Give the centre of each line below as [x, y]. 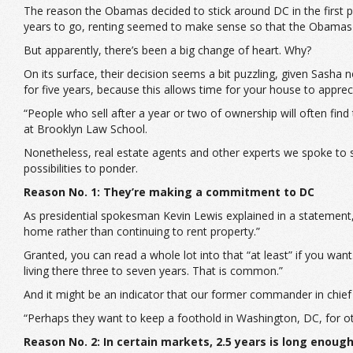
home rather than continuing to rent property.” [142, 231]
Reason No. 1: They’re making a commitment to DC [169, 192]
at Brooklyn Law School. [85, 129]
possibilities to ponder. [81, 168]
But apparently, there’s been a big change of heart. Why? [167, 50]
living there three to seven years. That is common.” [153, 271]
